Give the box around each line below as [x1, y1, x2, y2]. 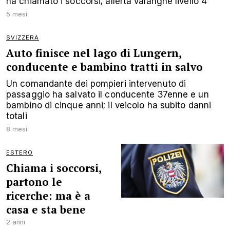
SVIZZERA [6, 34, 39, 41]
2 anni [6, 218, 25, 226]
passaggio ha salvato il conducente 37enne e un [6, 89, 209, 100]
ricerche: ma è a [6, 188, 90, 203]
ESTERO [6, 149, 33, 156]
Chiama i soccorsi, [6, 161, 101, 175]
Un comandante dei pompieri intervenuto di [6, 78, 186, 89]
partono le [6, 175, 62, 189]
